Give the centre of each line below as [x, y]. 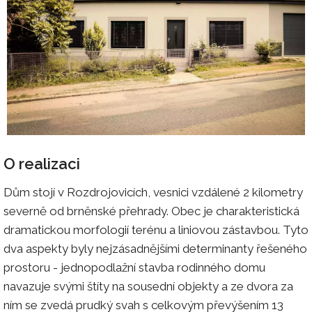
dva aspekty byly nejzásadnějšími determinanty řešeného [155, 248]
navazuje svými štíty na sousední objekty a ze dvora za [148, 286]
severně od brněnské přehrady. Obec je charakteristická [151, 211]
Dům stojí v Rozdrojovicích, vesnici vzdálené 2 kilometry [153, 192]
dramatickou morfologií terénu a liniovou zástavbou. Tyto [156, 229]
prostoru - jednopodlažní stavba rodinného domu [134, 267]
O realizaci [42, 163]
